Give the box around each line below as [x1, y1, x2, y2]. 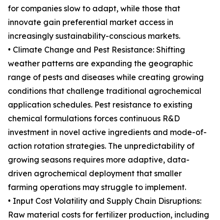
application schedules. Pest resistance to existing [8, 100, 192, 110]
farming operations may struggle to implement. [8, 182, 186, 192]
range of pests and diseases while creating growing [8, 72, 204, 82]
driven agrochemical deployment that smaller [8, 168, 182, 179]
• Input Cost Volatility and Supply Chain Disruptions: [8, 196, 201, 206]
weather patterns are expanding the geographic [8, 58, 193, 69]
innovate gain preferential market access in [8, 17, 173, 27]
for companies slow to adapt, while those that [8, 3, 180, 14]
